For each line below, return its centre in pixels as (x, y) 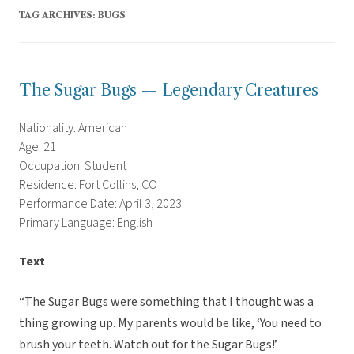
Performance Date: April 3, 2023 (100, 204)
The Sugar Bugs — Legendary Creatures (169, 90)
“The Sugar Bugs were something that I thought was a (166, 302)
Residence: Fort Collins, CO (88, 185)
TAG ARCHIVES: (58, 15)
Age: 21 (38, 147)
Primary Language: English (86, 223)
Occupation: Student (73, 166)
